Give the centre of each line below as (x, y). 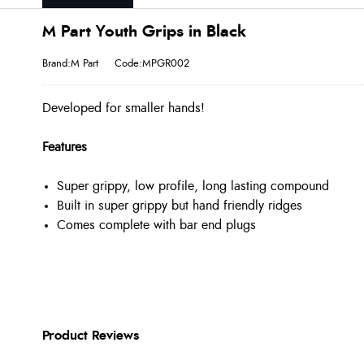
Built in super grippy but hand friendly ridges (180, 206)
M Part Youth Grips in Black (144, 32)
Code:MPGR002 (152, 63)
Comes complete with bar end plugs (156, 225)
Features (65, 147)
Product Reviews (91, 336)
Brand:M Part (70, 63)
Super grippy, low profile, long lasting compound (193, 186)
